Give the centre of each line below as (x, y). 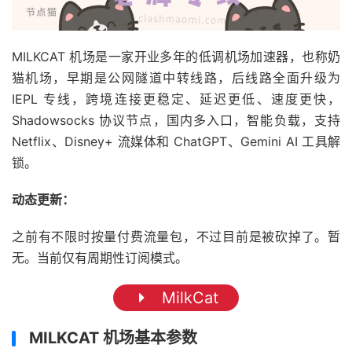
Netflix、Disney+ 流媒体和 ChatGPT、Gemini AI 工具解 (176, 142)
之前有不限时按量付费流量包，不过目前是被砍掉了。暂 (176, 237)
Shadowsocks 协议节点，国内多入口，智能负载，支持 (176, 121)
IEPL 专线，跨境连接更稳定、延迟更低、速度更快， (176, 99)
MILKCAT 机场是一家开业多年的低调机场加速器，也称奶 (176, 57)
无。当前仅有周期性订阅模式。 (100, 258)
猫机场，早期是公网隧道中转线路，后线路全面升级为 (176, 78)
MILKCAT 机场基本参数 (113, 338)
